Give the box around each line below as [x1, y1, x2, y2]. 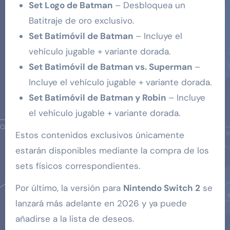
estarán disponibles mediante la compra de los [15, 144, 209, 156]
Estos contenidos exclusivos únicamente [15, 129, 184, 141]
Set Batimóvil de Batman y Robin [28, 91, 166, 103]
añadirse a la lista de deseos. [15, 213, 134, 224]
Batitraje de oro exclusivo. [28, 14, 134, 26]
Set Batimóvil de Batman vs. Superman [28, 61, 192, 72]
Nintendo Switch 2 [123, 182, 200, 194]
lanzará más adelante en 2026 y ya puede [15, 197, 187, 209]
